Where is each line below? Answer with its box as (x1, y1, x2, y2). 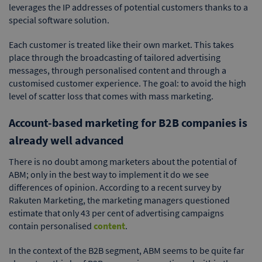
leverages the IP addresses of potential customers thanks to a (9, 1, 248, 13)
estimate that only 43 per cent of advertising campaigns (9, 207, 224, 219)
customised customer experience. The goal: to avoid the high (9, 77, 246, 89)
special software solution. (9, 14, 109, 26)
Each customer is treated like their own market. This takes (9, 39, 234, 51)
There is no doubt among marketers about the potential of (9, 156, 237, 168)
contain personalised (9, 220, 94, 232)
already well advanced (9, 133, 123, 148)
